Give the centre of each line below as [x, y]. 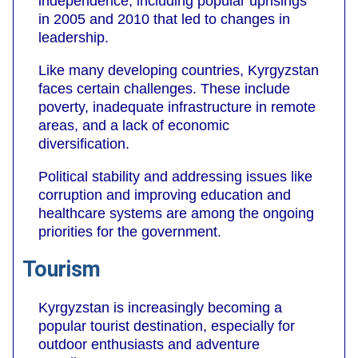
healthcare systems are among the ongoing [176, 213]
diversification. [84, 143]
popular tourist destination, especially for [167, 326]
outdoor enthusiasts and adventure [149, 344]
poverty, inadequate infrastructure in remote [177, 107]
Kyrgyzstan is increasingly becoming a [160, 307]
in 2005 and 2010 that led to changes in [164, 19]
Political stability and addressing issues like [175, 176]
